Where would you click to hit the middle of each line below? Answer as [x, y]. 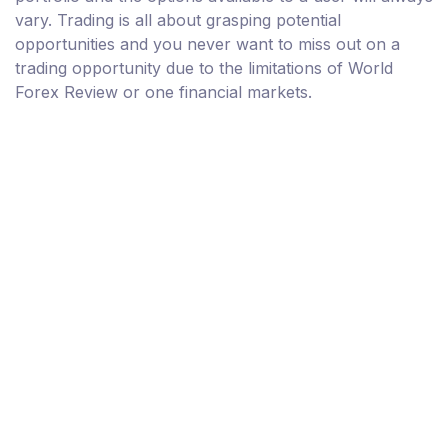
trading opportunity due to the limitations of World [204, 67]
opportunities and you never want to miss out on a [207, 43]
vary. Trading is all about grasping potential [178, 19]
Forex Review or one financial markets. [163, 91]
